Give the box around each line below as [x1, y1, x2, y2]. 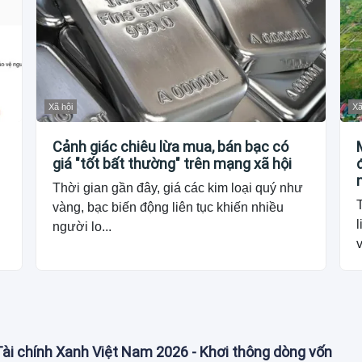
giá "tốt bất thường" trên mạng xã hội [53, 155, 293, 173]
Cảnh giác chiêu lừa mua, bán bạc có [53, 138, 289, 156]
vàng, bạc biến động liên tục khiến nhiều [53, 200, 284, 215]
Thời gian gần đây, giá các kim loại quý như [53, 181, 304, 196]
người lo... [53, 220, 112, 234]
